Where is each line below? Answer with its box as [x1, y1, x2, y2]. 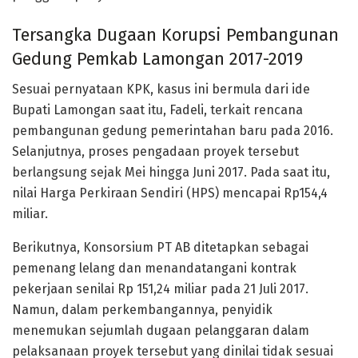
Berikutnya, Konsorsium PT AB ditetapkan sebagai [12, 240, 308, 256]
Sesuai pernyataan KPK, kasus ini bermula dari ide [12, 82, 310, 97]
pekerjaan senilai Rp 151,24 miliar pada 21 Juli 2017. [12, 281, 308, 297]
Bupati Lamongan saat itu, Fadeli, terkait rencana [12, 102, 303, 118]
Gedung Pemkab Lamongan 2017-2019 [12, 48, 303, 70]
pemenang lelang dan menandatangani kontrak [12, 261, 296, 276]
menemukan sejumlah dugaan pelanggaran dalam [12, 323, 309, 339]
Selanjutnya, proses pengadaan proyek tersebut [12, 144, 299, 160]
